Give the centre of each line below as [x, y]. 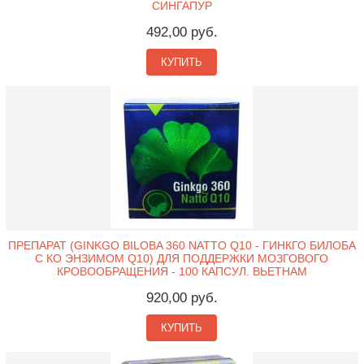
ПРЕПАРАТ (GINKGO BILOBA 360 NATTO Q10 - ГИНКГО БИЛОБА [182, 246]
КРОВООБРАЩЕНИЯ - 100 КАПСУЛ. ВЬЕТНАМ [182, 272]
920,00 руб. [182, 298]
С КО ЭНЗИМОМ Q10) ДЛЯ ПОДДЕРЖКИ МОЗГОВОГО [182, 259]
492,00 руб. [182, 32]
